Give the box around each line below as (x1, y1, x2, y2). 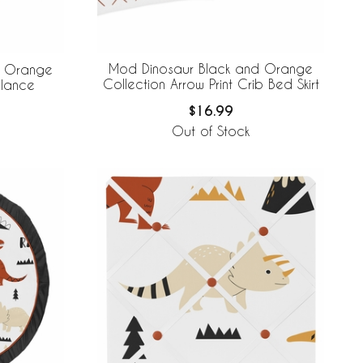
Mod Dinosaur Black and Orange (109, 61, 313, 77)
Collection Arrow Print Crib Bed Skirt (102, 76, 319, 92)
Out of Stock (172, 123, 250, 139)
